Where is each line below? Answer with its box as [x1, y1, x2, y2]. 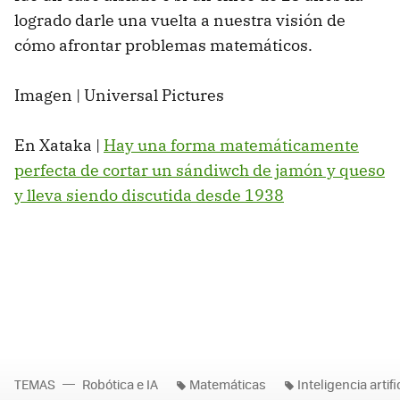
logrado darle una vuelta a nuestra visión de [14, 9, 346, 30]
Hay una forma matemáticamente [104, 134, 359, 155]
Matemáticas [189, 374, 266, 393]
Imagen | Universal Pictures [14, 84, 224, 105]
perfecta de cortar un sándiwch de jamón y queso [14, 159, 385, 180]
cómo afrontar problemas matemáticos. [14, 34, 312, 55]
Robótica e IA [82, 374, 158, 393]
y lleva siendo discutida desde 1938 [14, 184, 284, 205]
